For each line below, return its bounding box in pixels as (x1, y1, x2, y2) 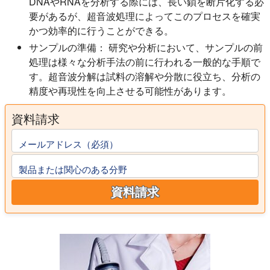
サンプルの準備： (29, 40, 106, 54)
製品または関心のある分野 (19, 162, 127, 175)
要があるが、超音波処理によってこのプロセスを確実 (29, 9, 260, 23)
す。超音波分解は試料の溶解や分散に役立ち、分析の (29, 69, 260, 83)
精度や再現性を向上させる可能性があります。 (29, 84, 231, 98)
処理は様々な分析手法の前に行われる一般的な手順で (29, 55, 260, 69)
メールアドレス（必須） (19, 137, 118, 150)
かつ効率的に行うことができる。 (29, 24, 174, 37)
